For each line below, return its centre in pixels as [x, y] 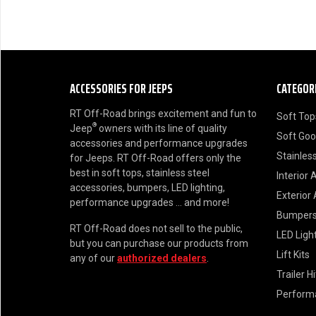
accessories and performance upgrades [159, 144]
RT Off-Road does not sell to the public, [156, 229]
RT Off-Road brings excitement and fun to [163, 114]
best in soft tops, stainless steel [140, 173]
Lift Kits [293, 255]
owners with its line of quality [162, 129]
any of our [93, 259]
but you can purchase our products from [159, 244]
